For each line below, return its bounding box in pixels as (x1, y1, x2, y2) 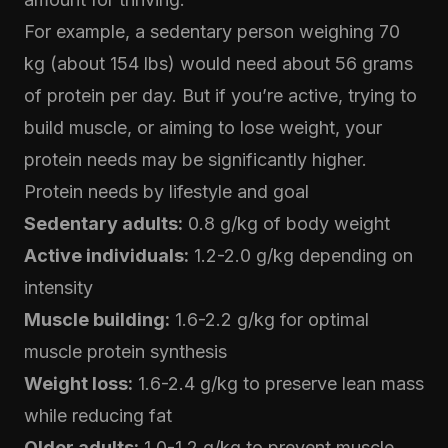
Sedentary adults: (24, 213, 183, 234)
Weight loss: (24, 373, 133, 394)
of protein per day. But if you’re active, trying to (24, 85, 417, 106)
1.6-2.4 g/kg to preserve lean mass (133, 373, 424, 394)
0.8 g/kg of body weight (183, 213, 390, 234)
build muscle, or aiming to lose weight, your (24, 117, 382, 138)
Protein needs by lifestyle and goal (24, 181, 309, 202)
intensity (24, 277, 93, 298)
